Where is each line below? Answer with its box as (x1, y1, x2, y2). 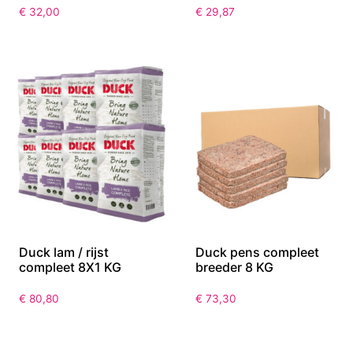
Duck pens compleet (195, 244, 319, 261)
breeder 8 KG (195, 259, 273, 276)
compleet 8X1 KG (19, 259, 121, 276)
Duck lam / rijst (19, 244, 109, 261)
